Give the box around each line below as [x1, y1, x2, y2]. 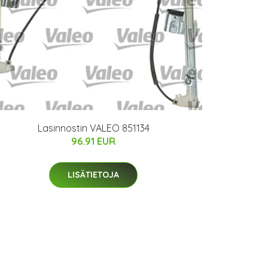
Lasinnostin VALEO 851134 [37, 121, 150, 134]
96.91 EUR [71, 135, 115, 147]
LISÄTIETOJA [68, 169, 119, 180]
